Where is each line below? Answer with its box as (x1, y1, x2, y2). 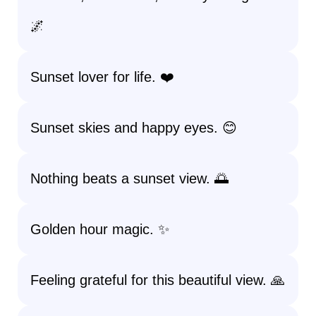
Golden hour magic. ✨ (30, 221, 169, 237)
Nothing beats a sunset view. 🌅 (30, 171, 229, 186)
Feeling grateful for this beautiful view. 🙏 (30, 272, 285, 288)
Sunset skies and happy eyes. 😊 (30, 120, 237, 135)
